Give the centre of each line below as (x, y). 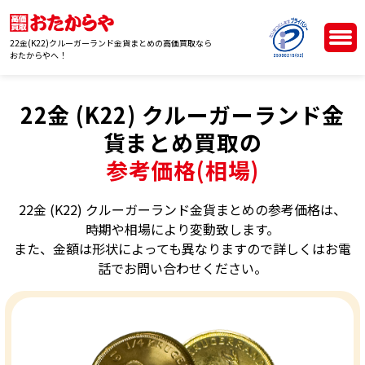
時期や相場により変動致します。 (182, 229)
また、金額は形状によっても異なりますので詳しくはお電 (182, 248)
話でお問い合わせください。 (182, 268)
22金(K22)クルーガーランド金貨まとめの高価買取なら (111, 43)
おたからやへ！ (39, 55)
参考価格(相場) (182, 170)
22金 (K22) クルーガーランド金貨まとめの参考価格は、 (182, 209)
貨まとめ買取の (182, 142)
